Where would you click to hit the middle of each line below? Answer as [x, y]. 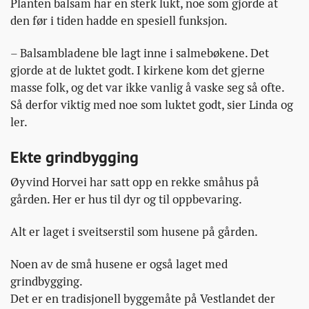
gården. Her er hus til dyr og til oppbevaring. [126, 199]
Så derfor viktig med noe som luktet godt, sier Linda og [152, 104]
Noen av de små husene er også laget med [119, 264]
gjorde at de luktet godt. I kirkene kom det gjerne [138, 70]
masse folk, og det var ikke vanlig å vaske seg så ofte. [147, 87]
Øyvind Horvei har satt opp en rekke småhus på [135, 182]
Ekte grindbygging [74, 157]
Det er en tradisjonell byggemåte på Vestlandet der [143, 298]
